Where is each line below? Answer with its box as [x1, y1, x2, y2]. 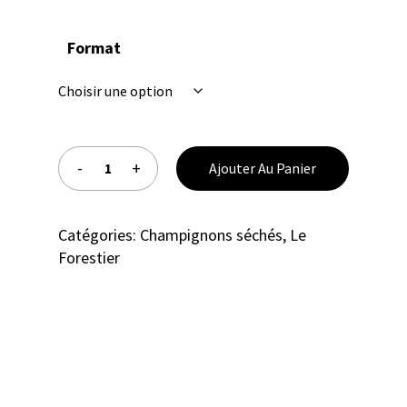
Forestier [58, 246, 120, 268]
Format [67, 36, 121, 58]
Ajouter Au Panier [209, 158, 316, 177]
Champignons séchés [140, 223, 283, 245]
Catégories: [58, 223, 140, 245]
